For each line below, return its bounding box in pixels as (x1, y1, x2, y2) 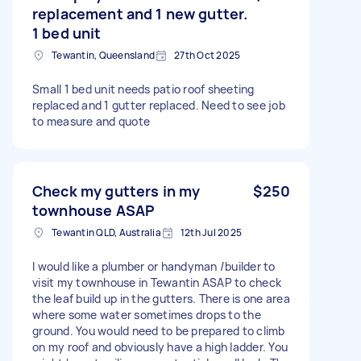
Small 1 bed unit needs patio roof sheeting (32, 81, 255, 97)
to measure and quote (32, 113, 150, 129)
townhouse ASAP (32, 200, 156, 220)
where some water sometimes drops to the (32, 306, 261, 322)
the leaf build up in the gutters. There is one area (32, 290, 290, 306)
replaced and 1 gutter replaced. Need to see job (32, 97, 285, 113)
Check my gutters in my (32, 180, 201, 201)
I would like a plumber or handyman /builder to (32, 258, 276, 274)
